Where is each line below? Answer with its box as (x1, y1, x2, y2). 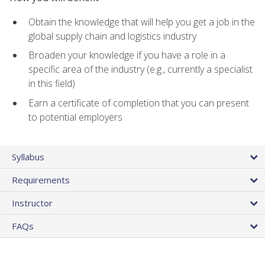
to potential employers (28, 110, 122, 124)
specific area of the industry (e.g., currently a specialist (28, 63, 253, 76)
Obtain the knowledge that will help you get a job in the (28, 15, 255, 28)
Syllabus (12, 151, 44, 163)
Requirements (12, 174, 70, 186)
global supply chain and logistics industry (28, 29, 196, 43)
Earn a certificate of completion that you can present (28, 96, 249, 109)
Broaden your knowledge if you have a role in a (28, 49, 225, 62)
